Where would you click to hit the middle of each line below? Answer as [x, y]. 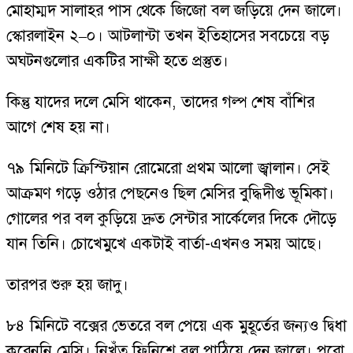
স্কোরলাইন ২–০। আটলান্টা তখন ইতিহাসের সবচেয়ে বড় [168, 36]
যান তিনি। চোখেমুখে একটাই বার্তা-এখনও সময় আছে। [164, 244]
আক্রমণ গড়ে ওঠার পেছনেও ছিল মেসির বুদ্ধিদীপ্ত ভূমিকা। [170, 193]
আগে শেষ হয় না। [58, 127]
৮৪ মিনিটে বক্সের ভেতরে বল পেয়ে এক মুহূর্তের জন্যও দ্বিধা [176, 326]
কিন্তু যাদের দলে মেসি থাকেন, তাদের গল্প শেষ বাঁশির [160, 102]
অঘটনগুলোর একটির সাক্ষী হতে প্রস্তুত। [117, 61]
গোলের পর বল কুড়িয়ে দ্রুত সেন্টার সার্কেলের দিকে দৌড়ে [171, 219]
